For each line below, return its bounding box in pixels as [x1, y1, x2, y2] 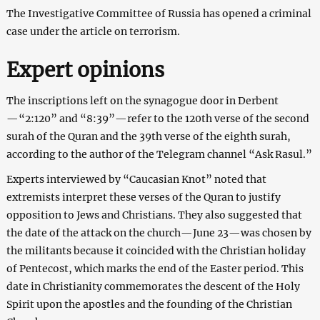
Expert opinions [6, 56, 164, 83]
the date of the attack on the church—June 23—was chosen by [6, 226, 311, 239]
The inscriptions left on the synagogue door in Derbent [6, 94, 279, 107]
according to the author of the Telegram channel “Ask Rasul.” [6, 147, 312, 161]
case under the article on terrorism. [6, 24, 180, 38]
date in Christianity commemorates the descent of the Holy [6, 279, 300, 293]
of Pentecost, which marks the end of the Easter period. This [6, 261, 304, 275]
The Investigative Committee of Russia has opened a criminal [6, 6, 311, 20]
